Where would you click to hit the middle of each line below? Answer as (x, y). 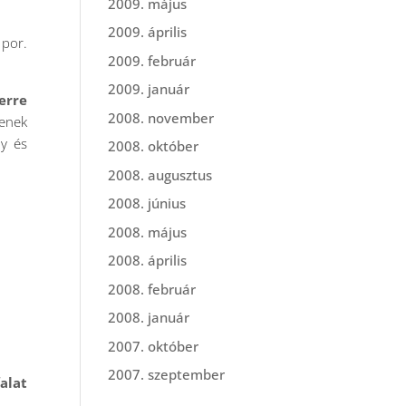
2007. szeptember (167, 374)
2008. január (149, 317)
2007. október (154, 346)
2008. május (148, 232)
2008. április (148, 260)
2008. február (152, 289)
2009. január (149, 89)
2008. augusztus (160, 174)
